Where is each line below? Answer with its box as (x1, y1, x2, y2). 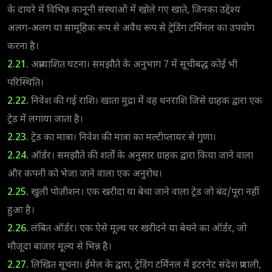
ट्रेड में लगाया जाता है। (7, 113, 83, 126)
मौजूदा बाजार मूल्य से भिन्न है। (7, 240, 112, 254)
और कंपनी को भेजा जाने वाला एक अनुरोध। (7, 168, 162, 181)
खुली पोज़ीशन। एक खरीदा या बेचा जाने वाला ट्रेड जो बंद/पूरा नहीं (29, 186, 259, 199)
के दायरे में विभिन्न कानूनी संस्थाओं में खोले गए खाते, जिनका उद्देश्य (7, 4, 240, 17)
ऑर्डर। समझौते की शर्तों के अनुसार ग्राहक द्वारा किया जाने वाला (29, 149, 253, 163)
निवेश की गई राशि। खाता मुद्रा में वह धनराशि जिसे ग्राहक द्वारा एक (29, 95, 262, 108)
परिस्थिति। (7, 76, 44, 90)
